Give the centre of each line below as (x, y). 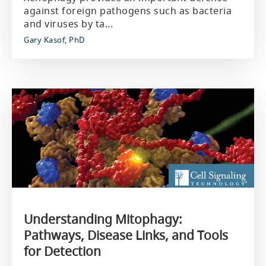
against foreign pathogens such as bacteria (128, 11)
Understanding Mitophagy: (103, 219)
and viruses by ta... (68, 24)
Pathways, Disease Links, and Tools (126, 235)
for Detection (62, 251)
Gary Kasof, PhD (54, 40)
